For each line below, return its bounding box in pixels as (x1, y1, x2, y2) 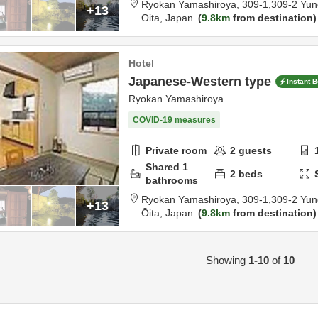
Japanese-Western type (128, 75, 271, 89)
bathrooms (146, 175, 198, 186)
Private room (146, 144, 207, 156)
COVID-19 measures (133, 115, 216, 125)
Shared (146, 161, 182, 172)
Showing (205, 254, 248, 266)
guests (236, 144, 273, 156)
